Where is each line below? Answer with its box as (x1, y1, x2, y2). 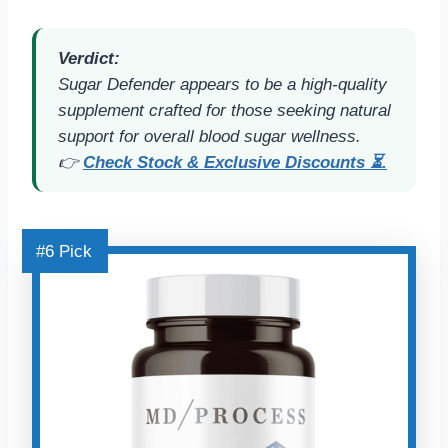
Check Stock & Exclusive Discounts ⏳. (83, 153, 387, 173)
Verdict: (58, 49, 120, 69)
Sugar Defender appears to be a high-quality (58, 75, 387, 95)
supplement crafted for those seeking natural (58, 101, 391, 121)
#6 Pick (36, 241, 92, 261)
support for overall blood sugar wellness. (58, 127, 361, 147)
